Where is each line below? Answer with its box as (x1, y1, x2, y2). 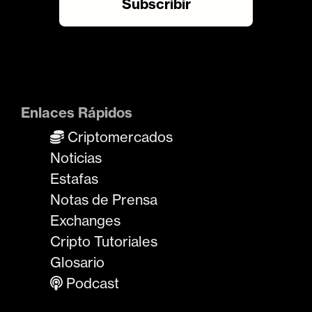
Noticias (50, 148, 102, 166)
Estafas (50, 169, 98, 187)
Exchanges (50, 211, 120, 229)
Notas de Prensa (50, 190, 157, 208)
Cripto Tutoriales (50, 232, 157, 250)
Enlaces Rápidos (21, 103, 132, 121)
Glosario (50, 253, 104, 271)
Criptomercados (64, 127, 173, 146)
